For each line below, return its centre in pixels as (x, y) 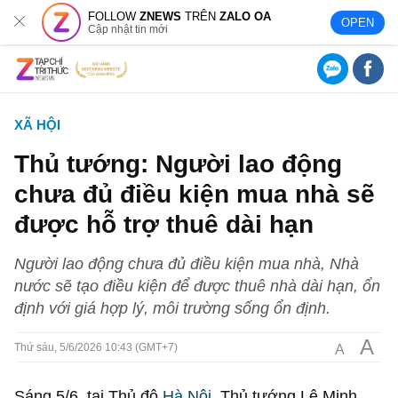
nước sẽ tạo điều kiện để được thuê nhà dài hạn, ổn (198, 286)
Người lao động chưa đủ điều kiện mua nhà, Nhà (187, 263)
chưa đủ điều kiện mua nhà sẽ (195, 194)
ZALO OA (246, 16)
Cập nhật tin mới (128, 29)
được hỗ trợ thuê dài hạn (164, 224)
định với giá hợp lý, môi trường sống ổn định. (173, 308)
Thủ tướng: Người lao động (179, 163)
